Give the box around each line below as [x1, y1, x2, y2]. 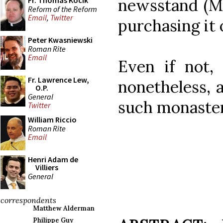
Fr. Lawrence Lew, [28, 75, 89, 85]
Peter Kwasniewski [28, 35, 93, 45]
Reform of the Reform [28, 3, 97, 14]
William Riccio [28, 114, 77, 124]
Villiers [35, 162, 58, 172]
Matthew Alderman [33, 204, 95, 213]
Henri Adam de [28, 154, 78, 164]
